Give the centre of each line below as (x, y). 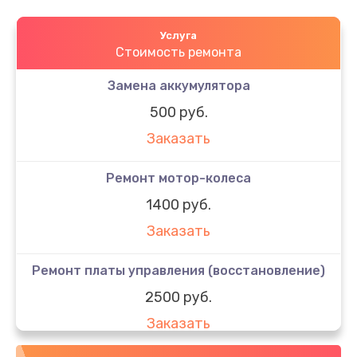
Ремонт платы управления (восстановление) (178, 270)
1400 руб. (178, 204)
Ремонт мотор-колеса (178, 178)
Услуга (178, 35)
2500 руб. (178, 297)
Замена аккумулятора (178, 85)
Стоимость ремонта (178, 52)
